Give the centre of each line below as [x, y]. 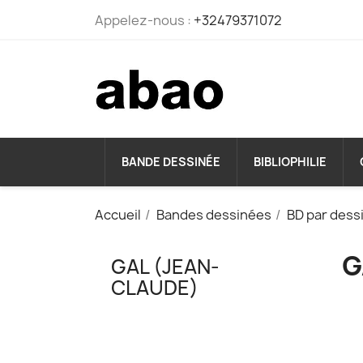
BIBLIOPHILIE [290, 162]
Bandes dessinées [214, 215]
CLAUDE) [155, 288]
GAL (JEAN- [165, 267]
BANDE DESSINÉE [171, 162]
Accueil [118, 215]
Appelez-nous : [144, 20]
